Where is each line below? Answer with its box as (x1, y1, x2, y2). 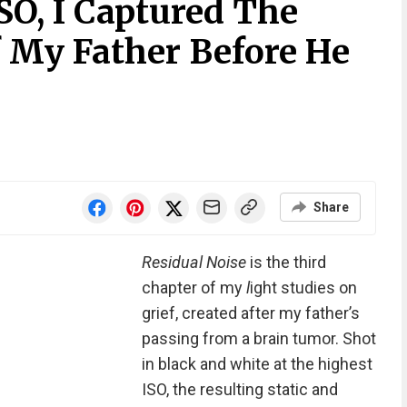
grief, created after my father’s (141, 303, 360, 323)
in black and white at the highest (141, 354, 372, 373)
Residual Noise (141, 253, 246, 272)
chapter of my (141, 278, 246, 297)
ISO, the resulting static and (141, 380, 338, 399)
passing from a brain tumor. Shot (141, 329, 376, 348)
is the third (245, 253, 326, 272)
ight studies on (249, 278, 357, 297)
